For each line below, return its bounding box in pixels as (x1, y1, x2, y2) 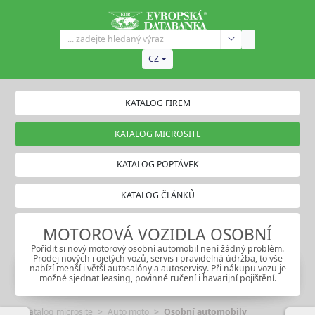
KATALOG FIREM (124, 96, 191, 109)
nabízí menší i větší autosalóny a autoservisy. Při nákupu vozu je (29, 262, 286, 275)
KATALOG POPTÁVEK (116, 158, 199, 171)
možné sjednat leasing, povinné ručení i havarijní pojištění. (39, 272, 276, 285)
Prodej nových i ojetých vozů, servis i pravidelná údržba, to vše (32, 252, 283, 265)
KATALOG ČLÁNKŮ (120, 189, 195, 202)
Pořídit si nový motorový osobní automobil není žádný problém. (31, 243, 284, 255)
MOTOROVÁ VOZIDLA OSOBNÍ (43, 224, 272, 246)
